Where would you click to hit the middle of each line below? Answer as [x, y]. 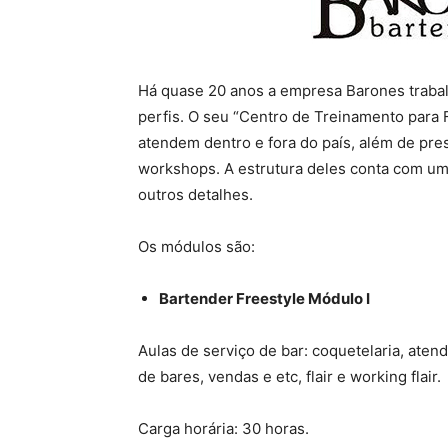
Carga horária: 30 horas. [223, 429]
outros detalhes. [195, 195]
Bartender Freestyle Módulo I [264, 299]
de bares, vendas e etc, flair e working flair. [289, 377]
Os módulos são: [196, 247]
